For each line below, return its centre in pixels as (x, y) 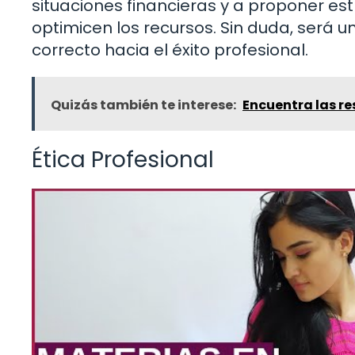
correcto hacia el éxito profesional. (170, 50)
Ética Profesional (123, 159)
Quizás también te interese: (143, 105)
